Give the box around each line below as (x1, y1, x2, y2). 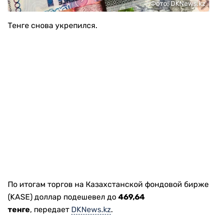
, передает (30, 205, 71, 215)
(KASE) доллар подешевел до (8, 192, 118, 202)
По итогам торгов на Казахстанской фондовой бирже (8, 180, 209, 189)
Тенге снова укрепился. (8, 21, 97, 31)
